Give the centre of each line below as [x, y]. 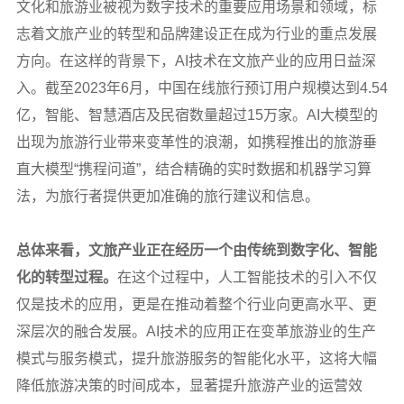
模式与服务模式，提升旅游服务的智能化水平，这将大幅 [196, 358]
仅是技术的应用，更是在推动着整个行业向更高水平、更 [196, 304]
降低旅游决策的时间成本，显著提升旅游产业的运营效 [189, 385]
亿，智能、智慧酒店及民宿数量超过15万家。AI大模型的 [197, 115]
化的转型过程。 [66, 277]
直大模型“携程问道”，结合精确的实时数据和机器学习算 [193, 169]
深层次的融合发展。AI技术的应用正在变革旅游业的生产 [196, 331]
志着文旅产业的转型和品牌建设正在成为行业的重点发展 [196, 33]
